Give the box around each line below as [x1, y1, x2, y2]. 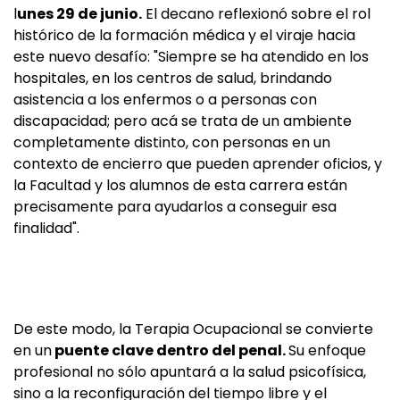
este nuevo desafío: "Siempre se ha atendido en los [13, 46, 369, 68]
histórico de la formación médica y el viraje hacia [13, 25, 355, 46]
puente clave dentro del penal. [52, 340, 288, 362]
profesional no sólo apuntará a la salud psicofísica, [13, 362, 366, 383]
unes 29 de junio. [17, 4, 142, 25]
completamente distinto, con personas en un [13, 132, 330, 154]
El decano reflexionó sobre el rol [142, 4, 371, 25]
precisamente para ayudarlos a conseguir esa [13, 196, 337, 218]
